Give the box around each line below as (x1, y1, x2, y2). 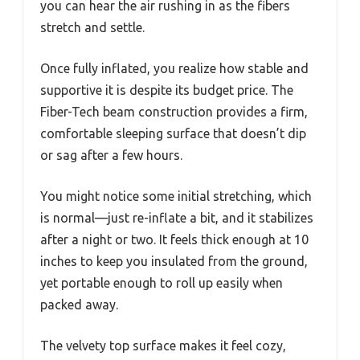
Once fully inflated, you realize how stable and (40, 60, 309, 76)
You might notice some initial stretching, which (40, 188, 312, 203)
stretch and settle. (40, 19, 145, 35)
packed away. (40, 297, 118, 312)
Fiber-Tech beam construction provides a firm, (40, 104, 308, 119)
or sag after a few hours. (40, 147, 182, 162)
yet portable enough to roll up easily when (40, 275, 283, 290)
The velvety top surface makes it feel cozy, (40, 337, 286, 353)
